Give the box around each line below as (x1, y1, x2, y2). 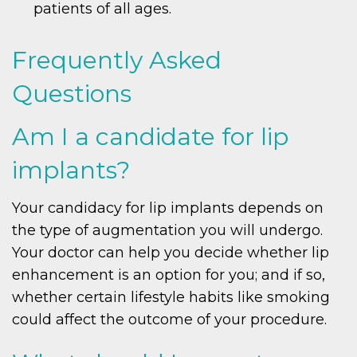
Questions (12, 79, 131, 109)
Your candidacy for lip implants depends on (12, 199, 324, 218)
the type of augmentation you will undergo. (12, 222, 323, 240)
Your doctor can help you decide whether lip (12, 244, 329, 262)
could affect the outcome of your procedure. (12, 311, 327, 329)
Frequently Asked (12, 45, 222, 76)
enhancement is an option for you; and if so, (12, 266, 325, 284)
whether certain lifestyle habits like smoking (12, 288, 330, 307)
